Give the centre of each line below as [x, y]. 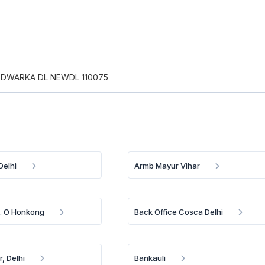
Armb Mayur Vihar [167, 166]
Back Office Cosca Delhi [179, 212]
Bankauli [150, 258]
